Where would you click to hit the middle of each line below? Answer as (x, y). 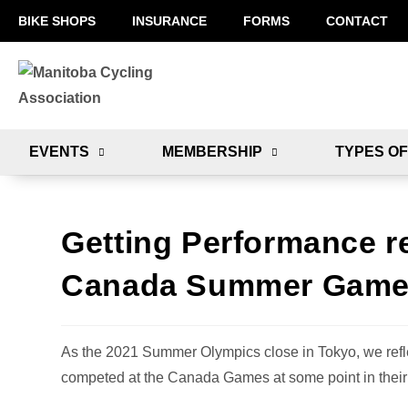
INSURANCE (169, 21)
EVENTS (59, 152)
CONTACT (357, 21)
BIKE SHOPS (57, 21)
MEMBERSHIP (212, 152)
